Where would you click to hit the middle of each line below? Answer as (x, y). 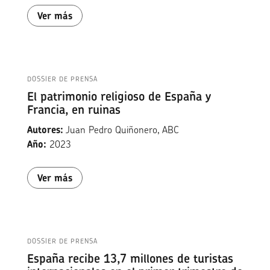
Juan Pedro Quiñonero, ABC (121, 130)
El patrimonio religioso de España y (119, 96)
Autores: (45, 130)
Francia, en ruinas (74, 110)
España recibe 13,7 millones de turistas (130, 259)
